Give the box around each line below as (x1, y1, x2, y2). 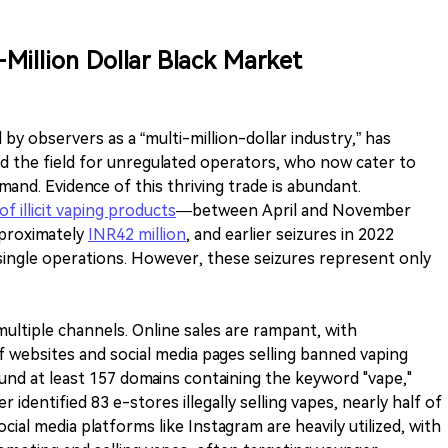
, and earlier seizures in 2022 (186, 224, 394, 244)
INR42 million (88, 224, 186, 244)
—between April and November (176, 200, 411, 220)
